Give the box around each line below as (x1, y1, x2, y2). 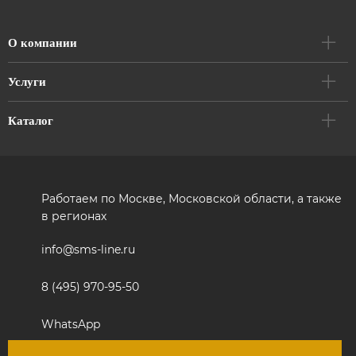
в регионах (41, 209, 106, 223)
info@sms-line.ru (41, 242, 135, 257)
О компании (8, 37, 77, 49)
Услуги (8, 75, 46, 88)
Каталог (8, 114, 53, 127)
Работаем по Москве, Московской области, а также (41, 192, 342, 206)
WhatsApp (41, 317, 100, 331)
